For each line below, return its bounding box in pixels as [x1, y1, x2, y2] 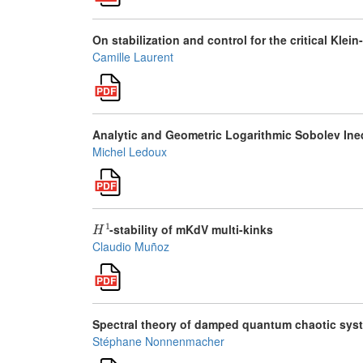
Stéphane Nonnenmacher [92, 333, 224, 349]
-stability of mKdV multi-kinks [109, 221, 274, 237]
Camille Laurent [92, 49, 173, 65]
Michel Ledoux [92, 143, 167, 160]
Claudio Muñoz [92, 238, 169, 254]
